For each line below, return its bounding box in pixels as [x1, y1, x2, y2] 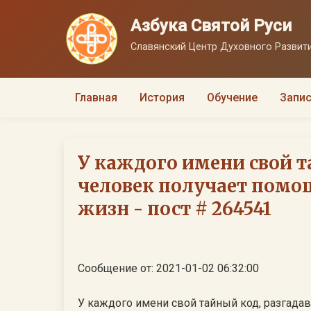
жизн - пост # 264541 [78, 198, 271, 220]
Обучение [207, 91, 258, 104]
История [140, 91, 185, 104]
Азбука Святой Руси [131, 15, 292, 35]
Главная [75, 91, 117, 104]
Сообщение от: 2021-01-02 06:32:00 [78, 262, 259, 275]
